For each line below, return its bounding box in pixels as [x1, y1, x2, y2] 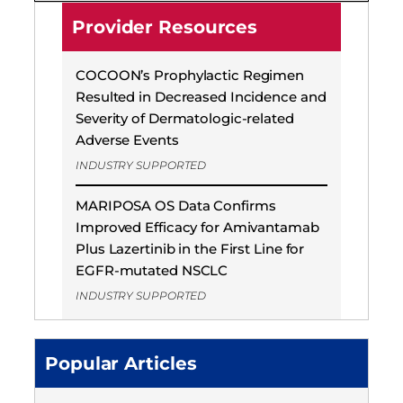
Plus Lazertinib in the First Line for [76, 239, 305, 257]
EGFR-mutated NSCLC [76, 261, 228, 279]
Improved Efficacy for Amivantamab [76, 218, 319, 236]
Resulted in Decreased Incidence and [76, 88, 327, 106]
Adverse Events [76, 131, 179, 149]
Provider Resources [72, 16, 258, 39]
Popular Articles [45, 352, 197, 374]
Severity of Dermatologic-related [76, 110, 294, 128]
